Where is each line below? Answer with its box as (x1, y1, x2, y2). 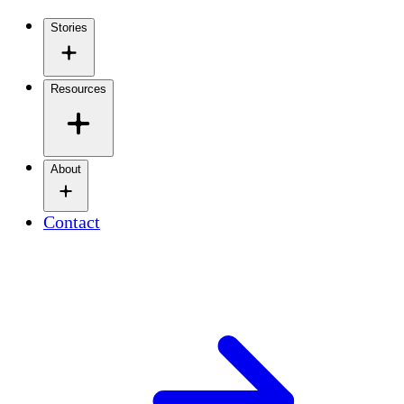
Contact (43, 212, 100, 233)
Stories (50, 21, 87, 35)
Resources (50, 82, 106, 96)
